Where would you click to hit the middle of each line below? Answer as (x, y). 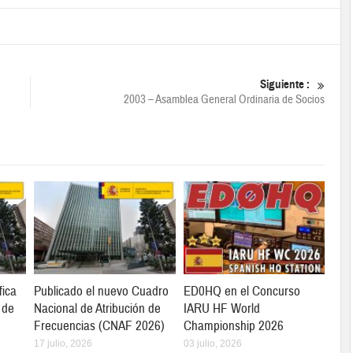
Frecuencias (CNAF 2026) (100, 326)
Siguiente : (284, 84)
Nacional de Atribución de (98, 309)
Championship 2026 (233, 326)
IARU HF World (221, 309)
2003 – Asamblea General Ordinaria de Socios (224, 100)
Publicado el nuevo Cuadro (102, 292)
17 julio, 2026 (63, 344)
